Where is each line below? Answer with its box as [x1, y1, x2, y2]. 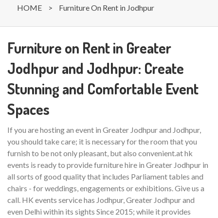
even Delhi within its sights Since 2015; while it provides [7, 207, 191, 216]
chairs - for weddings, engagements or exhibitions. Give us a [7, 183, 204, 193]
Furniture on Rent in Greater [7, 38, 171, 57]
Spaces [7, 100, 50, 118]
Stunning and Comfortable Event [7, 79, 199, 98]
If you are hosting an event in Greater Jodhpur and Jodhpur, [7, 125, 201, 134]
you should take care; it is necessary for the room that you [7, 137, 197, 146]
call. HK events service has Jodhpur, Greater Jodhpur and [7, 195, 195, 204]
